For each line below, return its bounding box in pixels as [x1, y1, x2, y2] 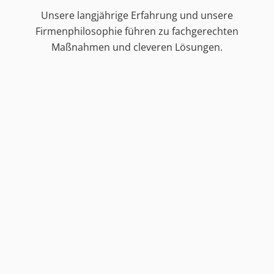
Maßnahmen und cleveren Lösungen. [51, 40, 223, 54]
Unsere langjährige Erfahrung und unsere [41, 9, 233, 23]
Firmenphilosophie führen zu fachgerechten [35, 24, 239, 39]
